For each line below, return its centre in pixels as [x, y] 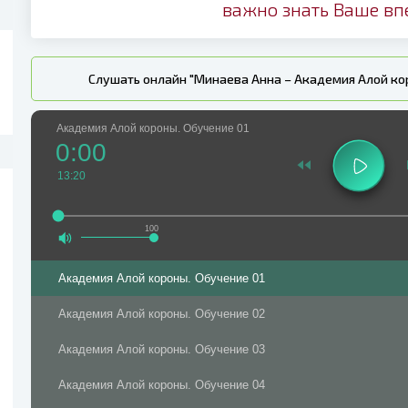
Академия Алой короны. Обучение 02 [162, 314]
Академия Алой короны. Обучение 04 [162, 385]
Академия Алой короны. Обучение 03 [162, 349]
